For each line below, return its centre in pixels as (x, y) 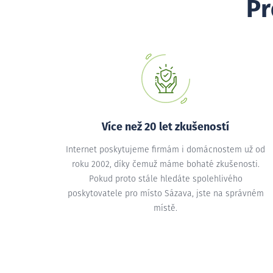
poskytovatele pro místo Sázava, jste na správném (165, 194)
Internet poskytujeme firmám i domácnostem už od (166, 150)
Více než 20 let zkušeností (166, 127)
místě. (166, 208)
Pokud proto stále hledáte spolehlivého (165, 179)
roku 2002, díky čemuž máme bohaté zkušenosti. (165, 165)
